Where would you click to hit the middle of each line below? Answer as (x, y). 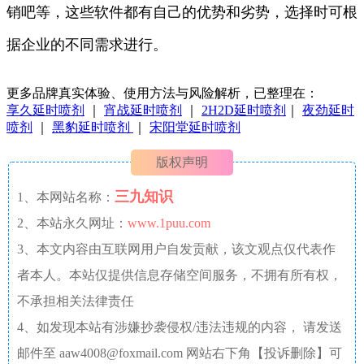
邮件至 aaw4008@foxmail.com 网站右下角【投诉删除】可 (180, 353)
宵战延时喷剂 (143, 110)
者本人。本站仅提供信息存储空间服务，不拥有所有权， (180, 275)
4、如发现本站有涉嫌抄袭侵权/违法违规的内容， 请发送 (180, 327)
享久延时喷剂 (45, 110)
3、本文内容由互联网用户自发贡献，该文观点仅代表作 (176, 249)
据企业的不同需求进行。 (87, 44)
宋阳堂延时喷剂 (195, 127)
